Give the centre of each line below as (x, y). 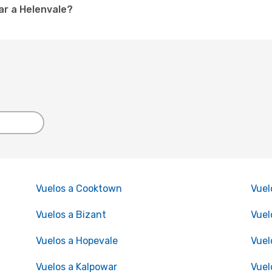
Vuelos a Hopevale (76, 241)
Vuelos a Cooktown (79, 189)
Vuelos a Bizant (71, 215)
